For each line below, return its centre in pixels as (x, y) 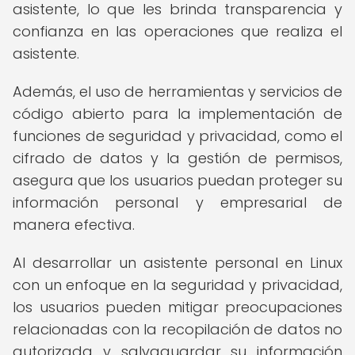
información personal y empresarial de (177, 202)
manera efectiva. (74, 225)
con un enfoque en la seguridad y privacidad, (177, 285)
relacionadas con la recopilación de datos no (177, 329)
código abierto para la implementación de (177, 114)
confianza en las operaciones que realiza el (177, 31)
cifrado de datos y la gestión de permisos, (177, 158)
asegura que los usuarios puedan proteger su (177, 180)
